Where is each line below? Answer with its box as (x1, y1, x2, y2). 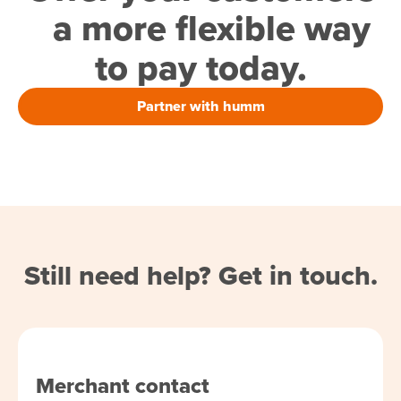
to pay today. (94, 40, 307, 94)
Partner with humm (136, 95, 265, 116)
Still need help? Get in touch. (23, 255, 378, 295)
